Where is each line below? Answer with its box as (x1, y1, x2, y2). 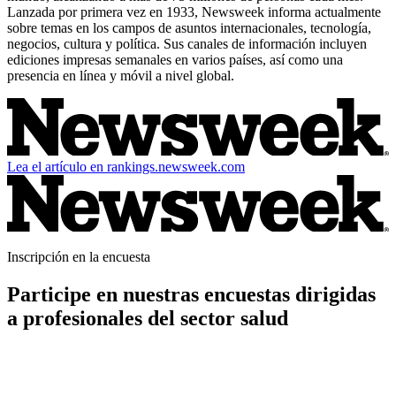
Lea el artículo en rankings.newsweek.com (7, 158, 245, 174)
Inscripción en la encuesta (7, 249, 150, 265)
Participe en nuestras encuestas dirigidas (7, 283, 376, 307)
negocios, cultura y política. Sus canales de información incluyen (7, 36, 367, 52)
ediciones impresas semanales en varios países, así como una (7, 52, 343, 68)
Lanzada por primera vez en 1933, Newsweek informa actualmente (7, 4, 381, 20)
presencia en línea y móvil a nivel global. (7, 68, 234, 84)
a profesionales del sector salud (7, 307, 288, 331)
